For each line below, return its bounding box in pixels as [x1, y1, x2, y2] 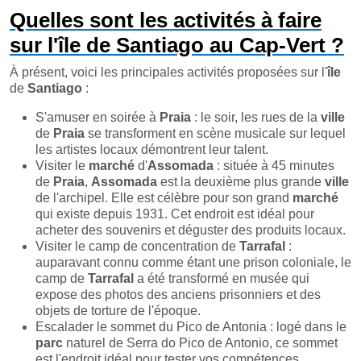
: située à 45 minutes [214, 158, 334, 172]
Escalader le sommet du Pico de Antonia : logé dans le [35, 319, 346, 334]
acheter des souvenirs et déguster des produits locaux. [35, 222, 346, 237]
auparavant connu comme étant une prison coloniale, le [35, 255, 351, 269]
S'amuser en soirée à [35, 110, 160, 124]
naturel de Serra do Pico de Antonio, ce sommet [63, 335, 338, 350]
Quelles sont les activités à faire [10, 7, 322, 32]
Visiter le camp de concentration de [35, 239, 239, 253]
